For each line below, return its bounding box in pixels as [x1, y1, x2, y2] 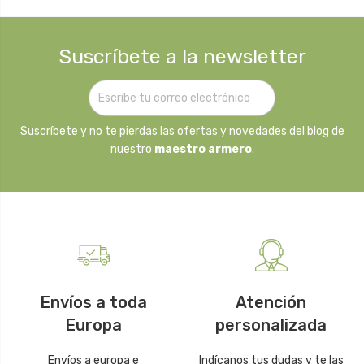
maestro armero [154, 141, 252, 156]
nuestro [110, 141, 154, 156]
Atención [236, 292, 306, 313]
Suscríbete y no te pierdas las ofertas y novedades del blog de [19, 123, 344, 138]
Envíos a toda [39, 292, 147, 313]
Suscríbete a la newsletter [58, 44, 306, 68]
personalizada [215, 315, 327, 336]
